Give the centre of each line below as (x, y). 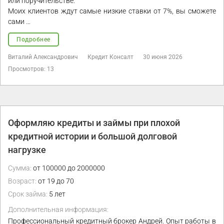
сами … (19, 22)
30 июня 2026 (163, 57)
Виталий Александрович (43, 57)
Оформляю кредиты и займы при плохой (94, 123)
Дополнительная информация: (58, 210)
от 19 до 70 (55, 181)
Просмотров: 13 (31, 69)
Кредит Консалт (110, 57)
